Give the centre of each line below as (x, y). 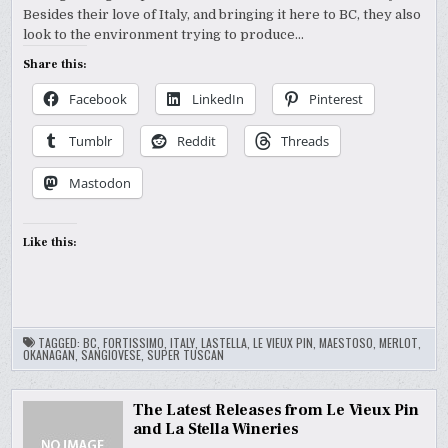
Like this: (50, 242)
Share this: (55, 64)
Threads (305, 140)
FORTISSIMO (134, 342)
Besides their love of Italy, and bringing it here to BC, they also (222, 14)
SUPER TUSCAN (186, 354)
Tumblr (91, 140)
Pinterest (336, 98)
